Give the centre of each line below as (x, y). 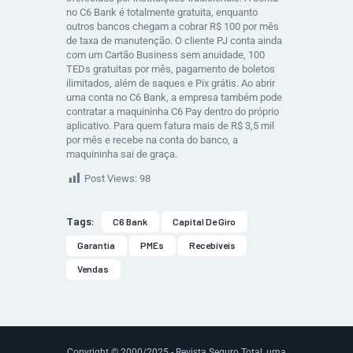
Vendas (93, 269)
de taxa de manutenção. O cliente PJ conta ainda (174, 40)
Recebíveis (212, 245)
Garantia (97, 245)
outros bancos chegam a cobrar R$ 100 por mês (173, 26)
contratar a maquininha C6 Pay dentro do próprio (173, 111)
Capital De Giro (204, 221)
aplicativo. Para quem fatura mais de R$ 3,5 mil (170, 125)
